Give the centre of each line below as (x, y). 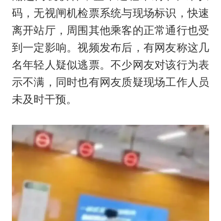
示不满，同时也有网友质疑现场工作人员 (110, 82)
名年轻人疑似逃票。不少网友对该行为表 (110, 64)
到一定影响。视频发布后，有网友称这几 (110, 47)
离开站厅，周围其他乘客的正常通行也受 (110, 30)
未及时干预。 (44, 99)
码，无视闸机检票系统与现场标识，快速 (110, 13)
